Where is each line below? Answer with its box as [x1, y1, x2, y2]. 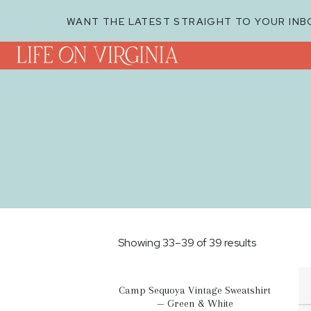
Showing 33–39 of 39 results [118, 235, 256, 250]
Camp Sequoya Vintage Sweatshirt [119, 284, 271, 296]
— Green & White [156, 297, 233, 310]
